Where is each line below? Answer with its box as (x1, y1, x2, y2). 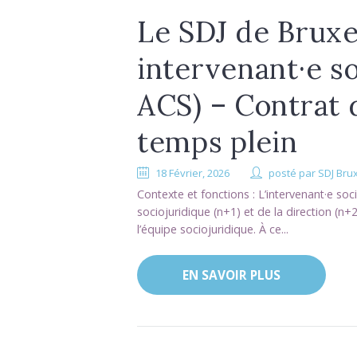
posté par (269, 165, 319, 180)
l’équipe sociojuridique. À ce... (137, 221, 288, 237)
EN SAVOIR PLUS (182, 266, 280, 284)
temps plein (137, 123, 298, 160)
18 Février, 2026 (155, 165, 230, 180)
